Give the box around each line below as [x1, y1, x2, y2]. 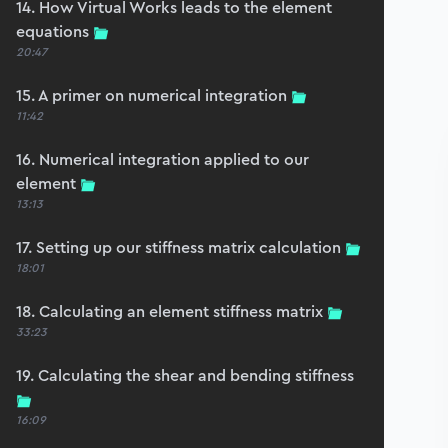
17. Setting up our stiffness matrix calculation [16, 236, 341, 259]
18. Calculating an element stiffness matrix [16, 300, 323, 323]
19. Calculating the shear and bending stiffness [16, 364, 354, 387]
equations [16, 20, 89, 43]
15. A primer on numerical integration [16, 84, 287, 107]
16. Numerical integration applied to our [16, 148, 309, 171]
